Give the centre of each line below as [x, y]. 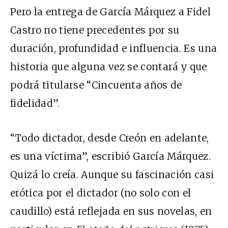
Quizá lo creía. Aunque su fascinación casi [112, 175]
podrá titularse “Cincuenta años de [96, 85]
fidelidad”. [35, 104]
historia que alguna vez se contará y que [109, 67]
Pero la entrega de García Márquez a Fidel [111, 12]
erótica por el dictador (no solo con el [101, 193]
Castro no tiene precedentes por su [95, 30]
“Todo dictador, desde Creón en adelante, [110, 138]
